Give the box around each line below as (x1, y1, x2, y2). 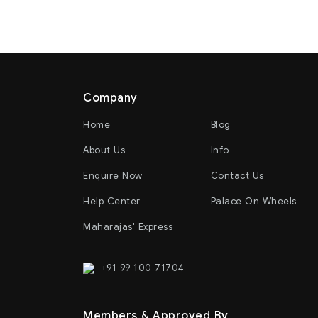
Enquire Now (83, 169, 143, 182)
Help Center (83, 194, 141, 207)
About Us (83, 143, 125, 156)
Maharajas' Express (83, 220, 172, 233)
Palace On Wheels (210, 194, 297, 207)
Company (83, 90, 138, 105)
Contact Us (210, 169, 264, 182)
